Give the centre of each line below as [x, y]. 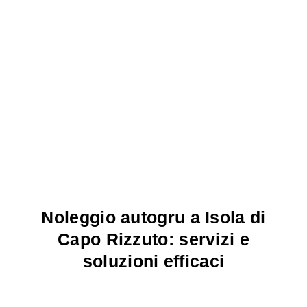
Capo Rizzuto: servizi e [153, 239]
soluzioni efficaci [153, 261]
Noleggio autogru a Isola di [153, 217]
